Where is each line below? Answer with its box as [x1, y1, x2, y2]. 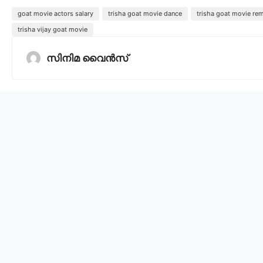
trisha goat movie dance [108, 9, 182, 18]
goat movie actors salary [18, 9, 93, 18]
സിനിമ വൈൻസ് [46, 52, 128, 65]
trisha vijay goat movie [18, 25, 87, 34]
